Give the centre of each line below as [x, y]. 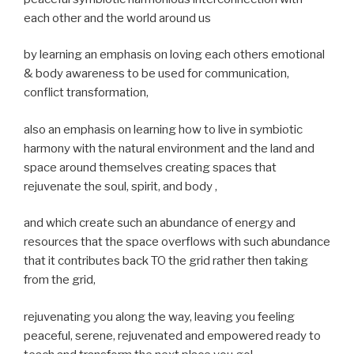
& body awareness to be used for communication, [156, 73]
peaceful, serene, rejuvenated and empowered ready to [172, 335]
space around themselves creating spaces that [150, 167]
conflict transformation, [86, 92]
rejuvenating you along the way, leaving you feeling [159, 316]
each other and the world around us [117, 18]
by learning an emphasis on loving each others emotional [174, 55]
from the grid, [60, 280]
